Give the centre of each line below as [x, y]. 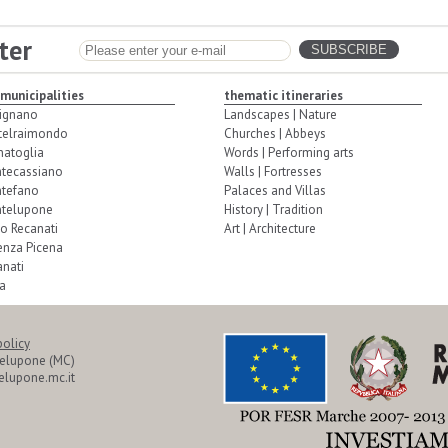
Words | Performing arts [289, 152]
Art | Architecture [270, 228]
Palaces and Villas [275, 190]
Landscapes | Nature [280, 114]
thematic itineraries [283, 95]
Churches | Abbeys [275, 133]
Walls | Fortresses [273, 171]
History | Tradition [273, 209]
